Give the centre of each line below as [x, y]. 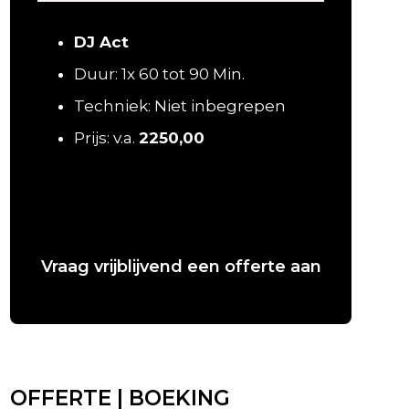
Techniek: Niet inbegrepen [179, 105]
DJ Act [101, 42]
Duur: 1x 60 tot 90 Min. [159, 73]
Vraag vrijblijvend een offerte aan [181, 266]
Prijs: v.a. [106, 137]
